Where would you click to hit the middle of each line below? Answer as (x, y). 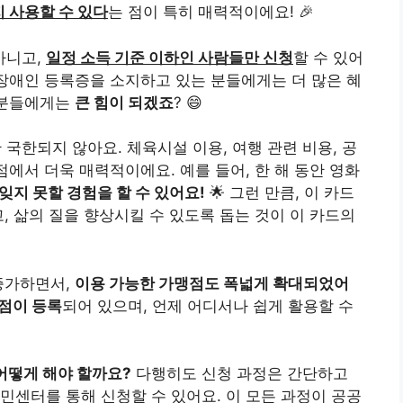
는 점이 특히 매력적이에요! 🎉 (211, 12)
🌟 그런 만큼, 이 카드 (280, 193)
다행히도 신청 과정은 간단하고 (240, 374)
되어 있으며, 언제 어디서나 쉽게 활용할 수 (208, 305)
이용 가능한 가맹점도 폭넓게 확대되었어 (212, 283)
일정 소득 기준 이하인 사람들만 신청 (170, 57)
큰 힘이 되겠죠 (124, 102)
